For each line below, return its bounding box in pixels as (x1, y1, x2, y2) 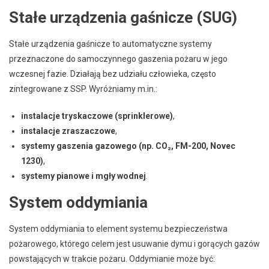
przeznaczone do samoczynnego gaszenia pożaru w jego (9, 53, 228, 64)
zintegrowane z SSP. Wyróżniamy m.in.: (9, 83, 157, 94)
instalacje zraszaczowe (21, 125, 115, 136)
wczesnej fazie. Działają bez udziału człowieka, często (9, 68, 216, 79)
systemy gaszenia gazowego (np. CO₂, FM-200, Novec (21, 141, 235, 151)
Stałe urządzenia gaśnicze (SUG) (9, 8, 237, 26)
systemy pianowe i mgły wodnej (21, 171, 146, 181)
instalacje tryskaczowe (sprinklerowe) (21, 110, 173, 121)
